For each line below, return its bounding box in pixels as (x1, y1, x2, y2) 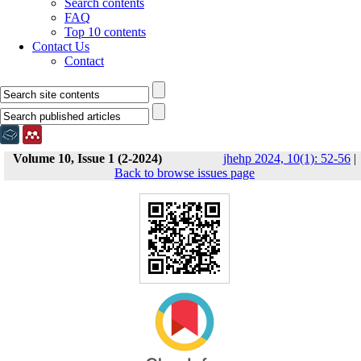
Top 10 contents (64, 25, 146, 39)
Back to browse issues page (114, 166, 255, 180)
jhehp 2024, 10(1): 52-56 (223, 151, 351, 165)
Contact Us (32, 39, 89, 53)
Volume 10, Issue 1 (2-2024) (13, 151, 162, 165)
